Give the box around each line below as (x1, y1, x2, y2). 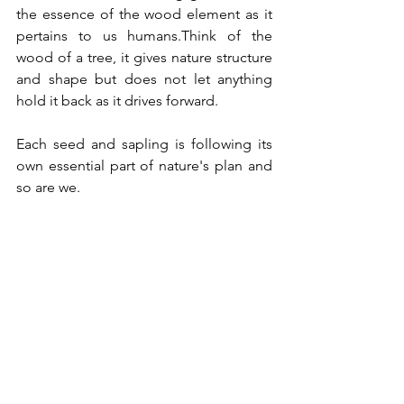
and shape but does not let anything (16, 70, 272, 88)
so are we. (16, 179, 84, 197)
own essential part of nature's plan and (16, 157, 272, 175)
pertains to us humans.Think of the (16, 27, 272, 45)
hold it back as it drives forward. (16, 92, 222, 110)
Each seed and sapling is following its (16, 135, 272, 153)
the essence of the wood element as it (16, 5, 272, 23)
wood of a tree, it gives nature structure (16, 49, 272, 67)
